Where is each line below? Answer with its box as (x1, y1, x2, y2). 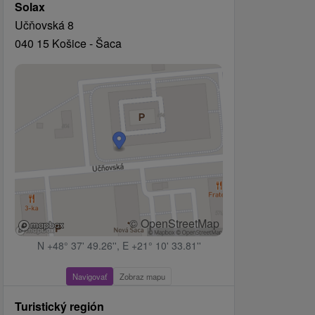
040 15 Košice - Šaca (15, 35, 122, 51)
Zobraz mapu (120, 271, 165, 283)
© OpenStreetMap (129, 215, 219, 232)
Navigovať (72, 271, 107, 283)
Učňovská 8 (15, 17, 74, 33)
